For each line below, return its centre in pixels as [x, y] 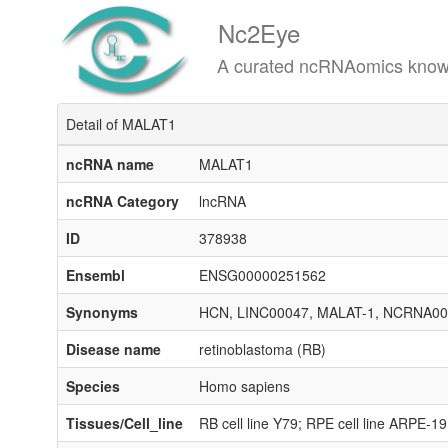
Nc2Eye [231, 32]
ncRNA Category [122, 201]
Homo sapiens [244, 386]
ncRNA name [110, 164]
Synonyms [102, 312]
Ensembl [95, 275]
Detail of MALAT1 [121, 124]
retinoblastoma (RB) [262, 349]
